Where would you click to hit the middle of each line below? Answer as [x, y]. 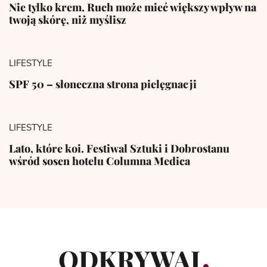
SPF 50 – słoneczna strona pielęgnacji [103, 84]
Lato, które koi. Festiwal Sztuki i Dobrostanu [119, 148]
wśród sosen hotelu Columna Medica [100, 161]
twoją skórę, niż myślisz [68, 19]
